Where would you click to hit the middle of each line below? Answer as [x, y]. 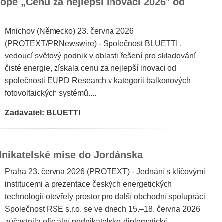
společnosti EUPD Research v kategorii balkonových [98, 81]
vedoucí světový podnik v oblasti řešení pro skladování [100, 56]
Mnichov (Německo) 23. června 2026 [69, 31]
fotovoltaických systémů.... [51, 93]
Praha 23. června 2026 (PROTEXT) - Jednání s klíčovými [105, 172]
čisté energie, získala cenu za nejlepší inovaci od [91, 68]
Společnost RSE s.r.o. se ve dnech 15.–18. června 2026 [103, 209]
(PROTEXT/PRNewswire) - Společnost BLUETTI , [93, 43]
